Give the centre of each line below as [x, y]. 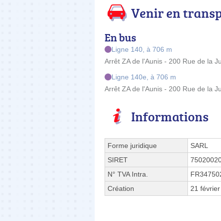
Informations [170, 116]
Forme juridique [132, 145]
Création [121, 188]
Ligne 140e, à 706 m [144, 77]
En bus [120, 37]
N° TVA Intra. [128, 174]
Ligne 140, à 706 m [142, 49]
